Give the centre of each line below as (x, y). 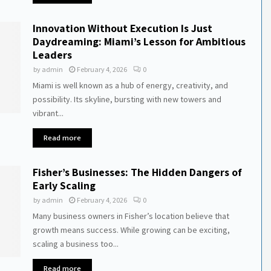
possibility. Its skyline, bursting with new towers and (127, 100)
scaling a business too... (75, 244)
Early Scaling (64, 186)
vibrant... (48, 113)
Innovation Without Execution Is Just (122, 28)
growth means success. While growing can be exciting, (131, 230)
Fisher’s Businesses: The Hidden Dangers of (137, 172)
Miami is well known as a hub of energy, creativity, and (130, 86)
